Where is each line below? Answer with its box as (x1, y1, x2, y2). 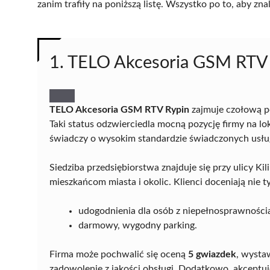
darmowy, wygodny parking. (78, 220, 197, 230)
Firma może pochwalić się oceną (49, 249, 188, 259)
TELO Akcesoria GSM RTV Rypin (49, 104, 189, 115)
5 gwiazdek (188, 249, 236, 259)
